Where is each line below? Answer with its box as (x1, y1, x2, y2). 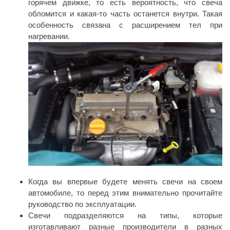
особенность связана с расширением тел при (28, 20, 222, 29)
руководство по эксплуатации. (28, 200, 137, 209)
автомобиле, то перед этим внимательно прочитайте (28, 188, 222, 198)
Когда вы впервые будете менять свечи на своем (28, 177, 222, 186)
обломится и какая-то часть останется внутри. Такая (28, 9, 222, 18)
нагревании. (28, 31, 70, 41)
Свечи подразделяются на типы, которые (28, 211, 222, 220)
